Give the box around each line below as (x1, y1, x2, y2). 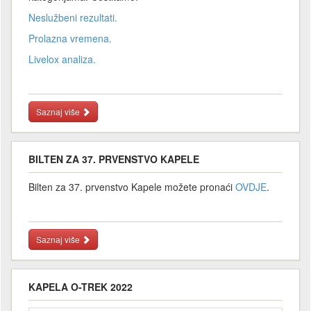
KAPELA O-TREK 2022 (28, 279, 133, 294)
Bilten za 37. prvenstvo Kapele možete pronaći (28, 179, 235, 194)
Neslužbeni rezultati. (28, 10, 117, 24)
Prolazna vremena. (28, 31, 112, 45)
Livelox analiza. (28, 51, 96, 66)
